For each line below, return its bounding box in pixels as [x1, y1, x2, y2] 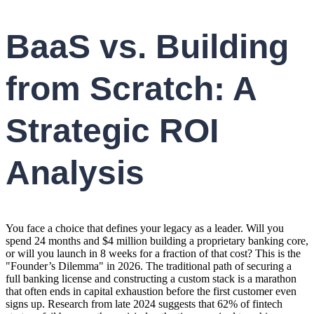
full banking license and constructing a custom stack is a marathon [6, 272, 296, 285]
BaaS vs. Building [6, 28, 289, 66]
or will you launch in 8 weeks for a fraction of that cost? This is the [6, 247, 301, 259]
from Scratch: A [6, 70, 256, 108]
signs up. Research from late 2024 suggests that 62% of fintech [6, 297, 282, 310]
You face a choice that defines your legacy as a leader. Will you [6, 221, 284, 234]
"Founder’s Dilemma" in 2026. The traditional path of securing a [6, 259, 292, 272]
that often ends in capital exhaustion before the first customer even [6, 285, 296, 297]
